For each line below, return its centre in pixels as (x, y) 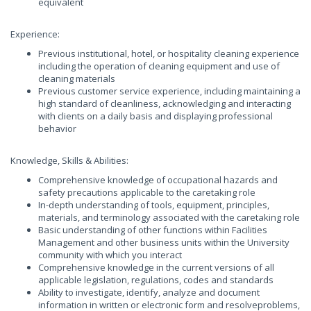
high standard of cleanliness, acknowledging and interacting (165, 103)
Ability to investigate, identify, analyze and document (149, 292)
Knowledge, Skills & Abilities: (69, 160)
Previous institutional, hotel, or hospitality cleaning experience (169, 53)
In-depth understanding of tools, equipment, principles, (154, 205)
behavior (57, 128)
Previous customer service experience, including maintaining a (169, 91)
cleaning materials (77, 78)
